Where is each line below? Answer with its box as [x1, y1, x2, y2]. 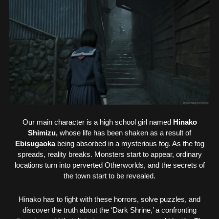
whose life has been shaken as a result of [58, 129, 191, 137]
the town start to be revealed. [64, 172, 155, 180]
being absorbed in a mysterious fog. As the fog [55, 139, 204, 148]
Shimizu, [28, 129, 58, 137]
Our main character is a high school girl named [22, 118, 173, 127]
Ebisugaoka [15, 139, 55, 148]
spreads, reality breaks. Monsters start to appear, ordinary [17, 150, 202, 159]
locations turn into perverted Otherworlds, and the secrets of [14, 161, 205, 170]
